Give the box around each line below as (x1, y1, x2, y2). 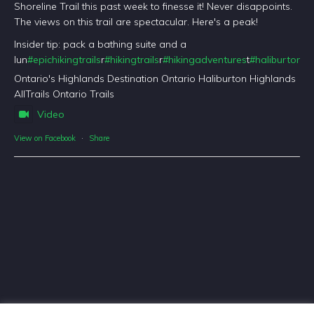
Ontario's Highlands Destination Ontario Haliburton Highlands (14, 72, 296, 86)
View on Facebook (14, 133, 76, 144)
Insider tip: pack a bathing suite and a (14, 38, 187, 51)
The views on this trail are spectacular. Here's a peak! (14, 15, 259, 29)
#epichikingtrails (27, 53, 102, 67)
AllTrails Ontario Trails (14, 88, 115, 101)
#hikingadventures (163, 53, 247, 67)
